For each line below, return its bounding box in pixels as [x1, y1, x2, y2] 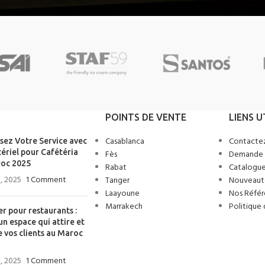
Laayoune [105, 186, 140, 201]
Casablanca [105, 134, 144, 148]
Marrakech [105, 199, 143, 214]
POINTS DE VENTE [105, 111, 186, 122]
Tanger [105, 173, 130, 188]
